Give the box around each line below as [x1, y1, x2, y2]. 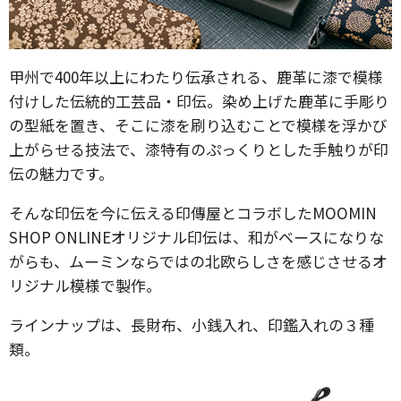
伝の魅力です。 [9, 162, 114, 184]
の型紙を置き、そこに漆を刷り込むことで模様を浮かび [9, 114, 388, 136]
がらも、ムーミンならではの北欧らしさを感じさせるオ [9, 250, 388, 272]
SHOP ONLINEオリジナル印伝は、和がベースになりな [9, 226, 384, 248]
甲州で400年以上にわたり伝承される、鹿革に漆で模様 [9, 65, 383, 88]
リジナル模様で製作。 [9, 274, 161, 296]
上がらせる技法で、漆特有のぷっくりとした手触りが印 [9, 138, 388, 160]
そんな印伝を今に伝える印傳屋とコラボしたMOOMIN [9, 201, 377, 224]
